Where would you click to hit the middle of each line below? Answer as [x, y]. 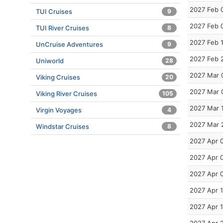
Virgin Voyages [59, 110]
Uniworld [50, 61]
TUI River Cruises [62, 28]
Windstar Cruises [62, 126]
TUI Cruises [54, 11]
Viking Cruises [58, 77]
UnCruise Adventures [69, 44]
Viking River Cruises [66, 94]
